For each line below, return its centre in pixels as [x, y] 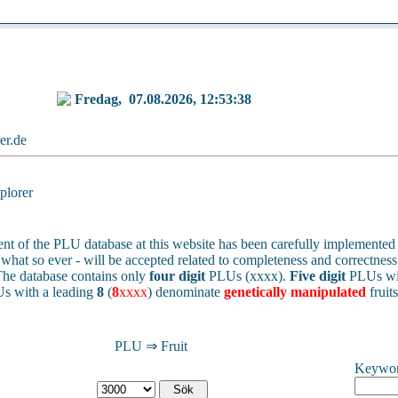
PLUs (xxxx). [247, 276]
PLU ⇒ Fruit [151, 346]
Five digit [318, 276]
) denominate [186, 292]
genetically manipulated [295, 292]
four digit [177, 276]
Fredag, [102, 99]
